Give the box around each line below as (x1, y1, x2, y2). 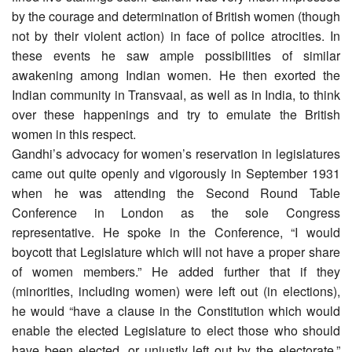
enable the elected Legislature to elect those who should (12, 321, 340, 339)
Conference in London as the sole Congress (12, 203, 340, 222)
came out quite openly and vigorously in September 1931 (12, 163, 340, 182)
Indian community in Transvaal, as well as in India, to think (12, 85, 340, 104)
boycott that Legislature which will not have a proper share (12, 242, 340, 261)
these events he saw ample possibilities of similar (12, 46, 340, 64)
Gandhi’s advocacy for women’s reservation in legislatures (12, 144, 340, 163)
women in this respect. (12, 124, 136, 143)
